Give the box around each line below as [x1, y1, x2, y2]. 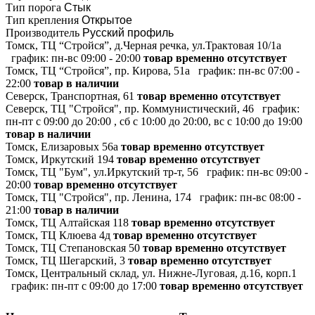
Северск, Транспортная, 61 [6, 89, 134, 102]
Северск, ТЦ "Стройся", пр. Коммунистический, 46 [6, 102, 254, 115]
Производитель [6, 26, 79, 39]
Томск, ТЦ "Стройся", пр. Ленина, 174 [6, 191, 191, 203]
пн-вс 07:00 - [238, 64, 300, 77]
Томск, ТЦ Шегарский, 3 [6, 254, 125, 266]
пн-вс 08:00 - [240, 191, 301, 203]
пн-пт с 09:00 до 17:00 [51, 279, 157, 292]
